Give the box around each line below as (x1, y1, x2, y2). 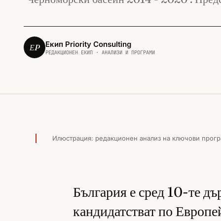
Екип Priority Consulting (45, 39, 131, 49)
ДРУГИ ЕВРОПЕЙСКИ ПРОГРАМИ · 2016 (52, 106, 163, 112)
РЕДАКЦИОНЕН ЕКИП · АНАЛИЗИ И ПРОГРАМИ (45, 48, 155, 56)
